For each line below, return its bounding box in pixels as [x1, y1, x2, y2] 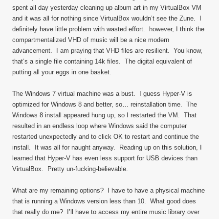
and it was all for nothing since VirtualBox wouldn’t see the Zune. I [12, 15, 201, 22]
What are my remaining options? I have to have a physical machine [12, 187, 205, 194]
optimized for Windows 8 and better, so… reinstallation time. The [12, 101, 197, 108]
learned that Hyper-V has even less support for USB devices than [12, 154, 197, 162]
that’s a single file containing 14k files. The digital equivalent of [12, 58, 192, 65]
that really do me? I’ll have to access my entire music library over [12, 208, 199, 216]
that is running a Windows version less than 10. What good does [12, 197, 196, 205]
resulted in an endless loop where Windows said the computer [12, 122, 187, 130]
